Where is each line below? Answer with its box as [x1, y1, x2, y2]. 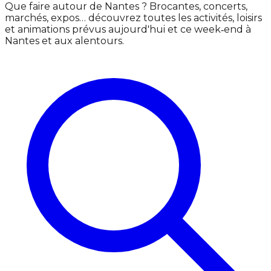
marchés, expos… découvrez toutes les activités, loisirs [5, 12, 262, 24]
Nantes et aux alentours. [5, 35, 124, 47]
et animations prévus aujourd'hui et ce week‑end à [5, 24, 251, 36]
